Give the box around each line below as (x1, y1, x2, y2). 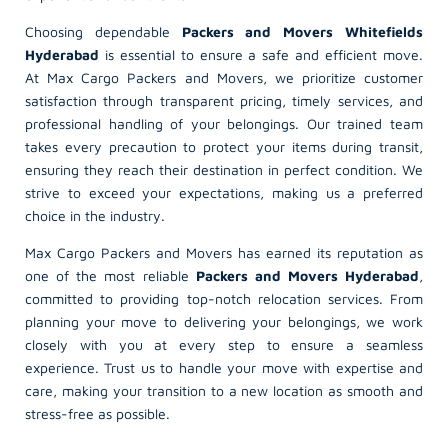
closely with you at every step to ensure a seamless (25, 336, 423, 354)
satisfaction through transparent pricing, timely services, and (25, 92, 423, 110)
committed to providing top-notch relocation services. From (25, 290, 423, 308)
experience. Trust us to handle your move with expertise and (25, 359, 423, 377)
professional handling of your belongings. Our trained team (25, 115, 423, 133)
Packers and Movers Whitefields (181, 23, 424, 41)
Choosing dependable (25, 23, 182, 41)
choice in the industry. (25, 207, 165, 225)
